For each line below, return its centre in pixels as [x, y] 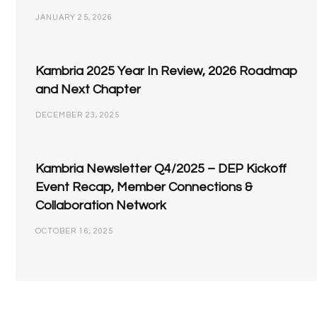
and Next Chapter [88, 90]
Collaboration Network [100, 206]
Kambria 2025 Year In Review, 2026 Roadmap [166, 71]
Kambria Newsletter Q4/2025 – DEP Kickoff [161, 169]
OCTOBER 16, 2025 [74, 231]
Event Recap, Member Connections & [144, 188]
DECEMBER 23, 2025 [77, 115]
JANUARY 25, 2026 [74, 18]
